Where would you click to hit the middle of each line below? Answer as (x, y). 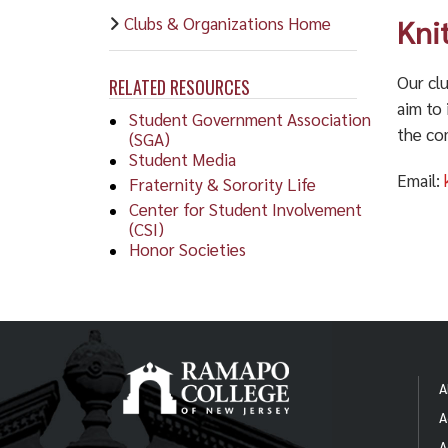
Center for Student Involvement (245, 208)
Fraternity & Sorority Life (222, 183)
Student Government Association (249, 118)
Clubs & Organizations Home (227, 22)
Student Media (182, 158)
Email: (421, 180)
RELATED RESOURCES (179, 86)
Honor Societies (187, 248)
